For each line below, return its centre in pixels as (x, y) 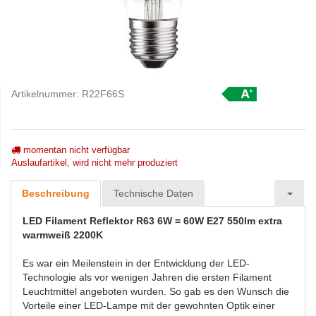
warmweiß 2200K (63, 235)
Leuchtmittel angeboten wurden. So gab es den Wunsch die (156, 291)
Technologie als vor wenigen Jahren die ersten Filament (147, 277)
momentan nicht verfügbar (75, 150)
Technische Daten (153, 193)
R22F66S (103, 94)
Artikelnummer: (47, 94)
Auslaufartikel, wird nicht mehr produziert (95, 163)
